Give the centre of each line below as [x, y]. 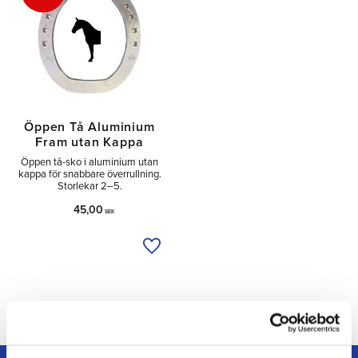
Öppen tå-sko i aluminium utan [89, 163]
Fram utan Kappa [89, 143]
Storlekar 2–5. [89, 187]
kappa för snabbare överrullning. [89, 175]
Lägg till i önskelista [205, 255]
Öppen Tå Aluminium [89, 127]
